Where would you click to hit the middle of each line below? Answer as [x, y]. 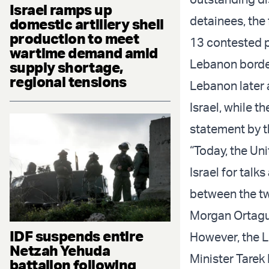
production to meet [74, 39]
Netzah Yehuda [60, 250]
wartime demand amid [84, 53]
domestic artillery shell [87, 24]
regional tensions [68, 82]
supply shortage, [66, 68]
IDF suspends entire [77, 236]
